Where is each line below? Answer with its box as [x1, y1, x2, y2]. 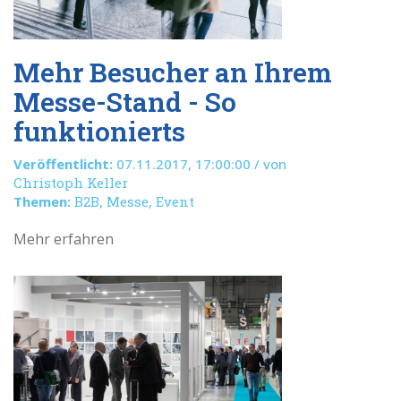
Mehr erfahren [13, 229, 114, 249]
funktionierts [13, 114, 185, 149]
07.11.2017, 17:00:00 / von [113, 155, 286, 173]
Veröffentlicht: [13, 155, 113, 173]
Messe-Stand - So [13, 84, 236, 119]
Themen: [13, 192, 71, 210]
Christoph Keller [13, 174, 128, 192]
